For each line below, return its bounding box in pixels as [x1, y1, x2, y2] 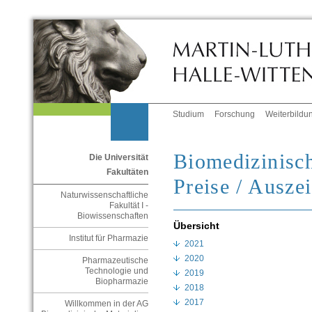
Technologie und [84, 266, 148, 276]
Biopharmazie [95, 276, 148, 287]
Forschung [214, 109, 256, 120]
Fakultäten [106, 167, 148, 178]
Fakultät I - [109, 201, 148, 211]
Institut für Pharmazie [68, 233, 148, 244]
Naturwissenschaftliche [60, 190, 148, 201]
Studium [173, 109, 205, 120]
